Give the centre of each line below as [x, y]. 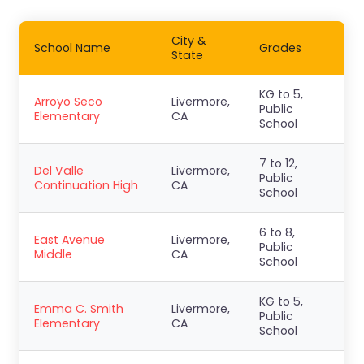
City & [189, 41]
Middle [53, 254]
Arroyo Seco [68, 102]
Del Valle [59, 171]
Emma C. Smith [79, 309]
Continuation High [86, 185]
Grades [280, 48]
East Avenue [69, 240]
